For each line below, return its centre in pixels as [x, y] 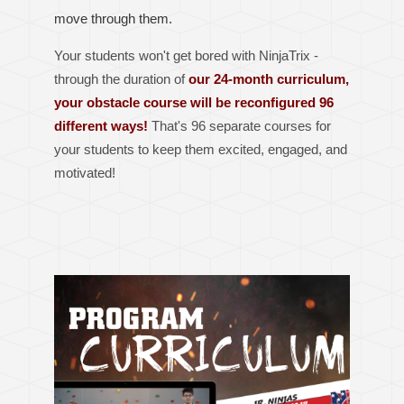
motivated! [85, 172]
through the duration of [121, 78]
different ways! [101, 125]
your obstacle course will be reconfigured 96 [194, 102]
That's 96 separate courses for [239, 125]
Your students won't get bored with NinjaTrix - [186, 55]
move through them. [115, 18]
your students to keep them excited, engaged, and [201, 149]
